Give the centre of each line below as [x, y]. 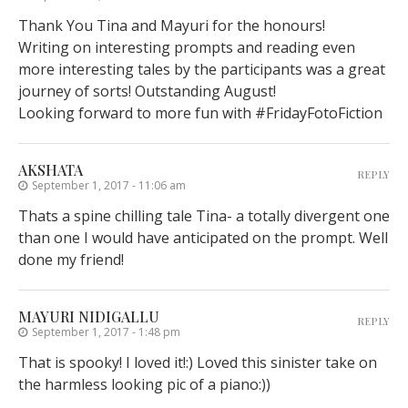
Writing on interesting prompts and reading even [187, 48]
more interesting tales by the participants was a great [202, 70]
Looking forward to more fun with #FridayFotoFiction [200, 113]
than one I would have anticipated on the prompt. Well [203, 238]
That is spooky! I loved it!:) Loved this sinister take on [198, 363]
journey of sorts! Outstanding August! [147, 92]
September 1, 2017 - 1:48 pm [106, 332]
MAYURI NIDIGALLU [89, 317]
